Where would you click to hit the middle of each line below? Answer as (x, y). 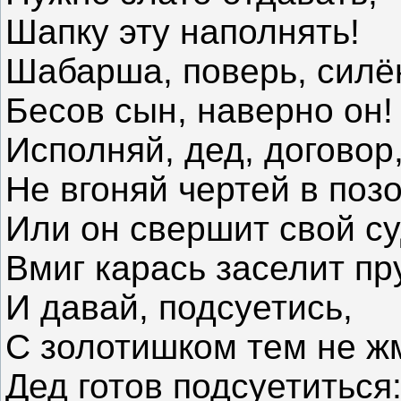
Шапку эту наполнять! (183, 32)
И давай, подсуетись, (179, 308)
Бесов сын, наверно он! (199, 111)
